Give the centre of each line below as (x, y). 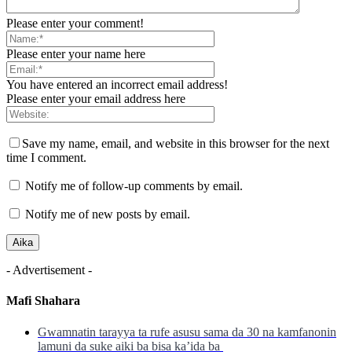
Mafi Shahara (43, 301)
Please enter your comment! (75, 24)
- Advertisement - (49, 270)
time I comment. (46, 158)
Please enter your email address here (96, 99)
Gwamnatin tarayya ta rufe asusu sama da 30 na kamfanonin (187, 332)
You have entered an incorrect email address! (117, 85)
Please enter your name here (76, 54)
